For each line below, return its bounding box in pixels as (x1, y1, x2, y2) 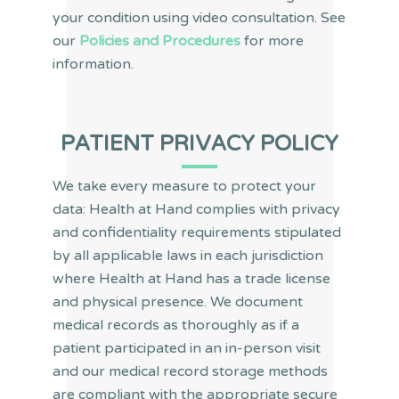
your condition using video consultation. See (53, 8, 346, 27)
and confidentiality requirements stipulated (53, 223, 341, 241)
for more (240, 31, 304, 50)
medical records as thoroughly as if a (53, 315, 299, 334)
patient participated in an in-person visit (53, 338, 321, 357)
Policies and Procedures (79, 31, 240, 50)
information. (53, 54, 134, 73)
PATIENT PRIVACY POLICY (61, 130, 338, 157)
